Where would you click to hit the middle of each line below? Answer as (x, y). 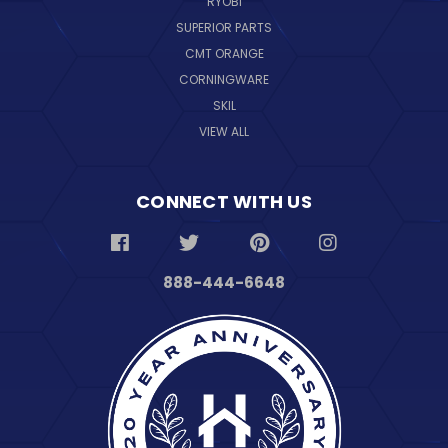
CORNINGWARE (224, 79)
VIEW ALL (224, 131)
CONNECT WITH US (224, 201)
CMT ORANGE (224, 53)
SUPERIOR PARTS (224, 27)
